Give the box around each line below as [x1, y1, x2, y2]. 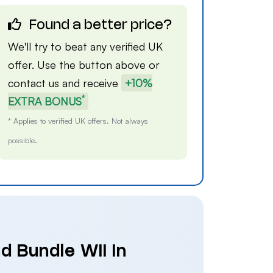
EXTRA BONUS [8, 94, 82, 108]
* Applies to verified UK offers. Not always [8, 116, 149, 126]
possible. [8, 135, 38, 145]
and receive [59, 76, 122, 90]
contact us [8, 76, 60, 90]
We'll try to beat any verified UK [8, 40, 163, 53]
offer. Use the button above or [8, 58, 160, 71]
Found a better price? [26, 19, 172, 32]
